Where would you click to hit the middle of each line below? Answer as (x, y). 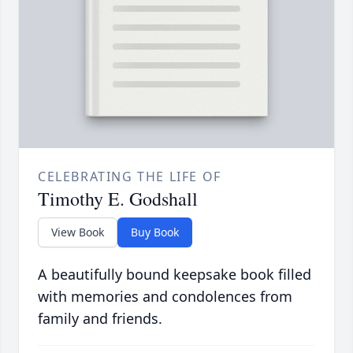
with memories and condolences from (165, 297)
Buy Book (155, 232)
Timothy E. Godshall (118, 199)
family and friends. (100, 319)
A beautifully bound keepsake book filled (175, 275)
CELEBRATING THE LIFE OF (130, 177)
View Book (78, 232)
